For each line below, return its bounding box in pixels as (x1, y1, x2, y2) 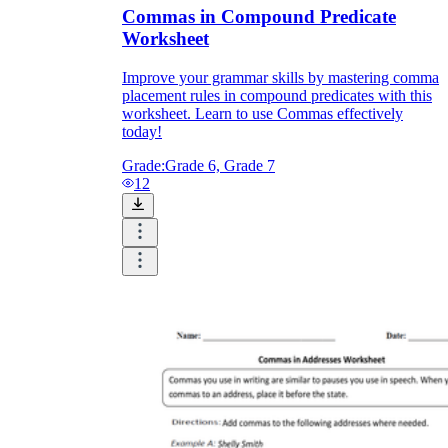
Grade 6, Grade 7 (165, 157, 275, 175)
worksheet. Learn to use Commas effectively (122, 105, 403, 123)
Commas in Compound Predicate (122, 6, 396, 28)
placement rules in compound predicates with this (122, 87, 432, 105)
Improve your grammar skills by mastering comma (122, 69, 439, 87)
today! (122, 123, 162, 141)
